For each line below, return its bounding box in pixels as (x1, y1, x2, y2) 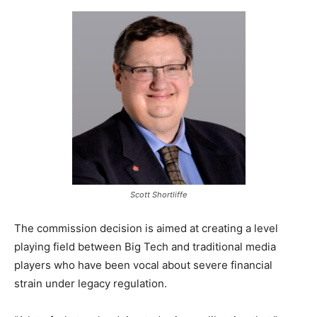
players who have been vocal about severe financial (14, 258, 272, 272)
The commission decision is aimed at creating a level (14, 221, 278, 236)
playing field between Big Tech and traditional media (14, 240, 276, 254)
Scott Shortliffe (130, 190, 187, 200)
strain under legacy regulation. (14, 277, 167, 291)
